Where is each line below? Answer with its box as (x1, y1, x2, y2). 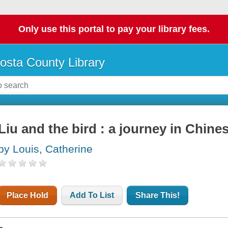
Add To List (70, 191, 115, 200)
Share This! (135, 191, 180, 200)
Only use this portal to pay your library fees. (18, 24, 210, 35)
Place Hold (7, 191, 49, 200)
